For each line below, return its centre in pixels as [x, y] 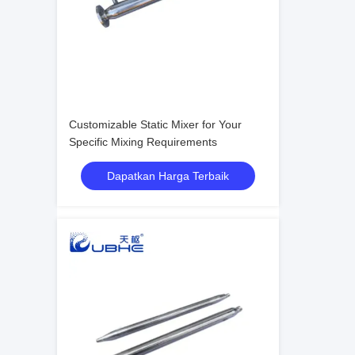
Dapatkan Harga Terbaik [168, 176]
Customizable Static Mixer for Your [155, 124]
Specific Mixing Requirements [143, 142]
